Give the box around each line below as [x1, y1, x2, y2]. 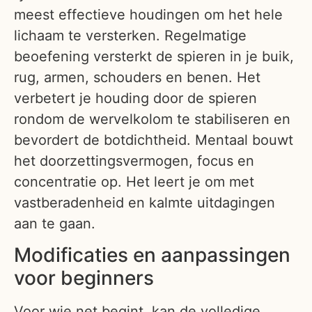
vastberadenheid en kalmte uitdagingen [14, 194, 275, 211]
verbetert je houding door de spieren [14, 89, 257, 107]
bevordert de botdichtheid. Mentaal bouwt [14, 131, 293, 148]
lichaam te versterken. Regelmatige [14, 26, 247, 44]
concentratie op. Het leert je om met [14, 173, 254, 190]
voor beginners [14, 265, 154, 290]
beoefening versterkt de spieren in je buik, [14, 47, 294, 65]
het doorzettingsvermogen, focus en [14, 152, 254, 169]
